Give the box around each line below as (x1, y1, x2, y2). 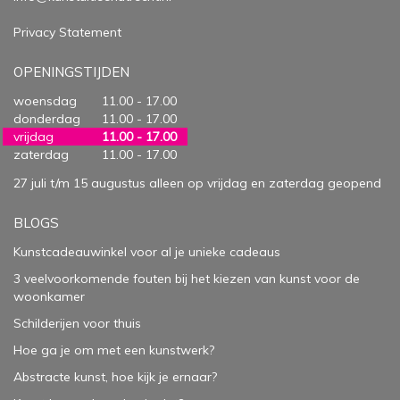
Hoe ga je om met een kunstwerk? (13, 341, 214, 358)
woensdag (13, 92, 77, 109)
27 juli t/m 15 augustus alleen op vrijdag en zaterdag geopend (13, 174, 381, 191)
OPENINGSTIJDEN (13, 62, 129, 80)
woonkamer (13, 287, 85, 304)
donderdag (13, 110, 80, 127)
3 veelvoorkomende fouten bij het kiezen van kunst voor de (13, 270, 360, 287)
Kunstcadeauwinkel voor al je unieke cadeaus (13, 243, 280, 260)
